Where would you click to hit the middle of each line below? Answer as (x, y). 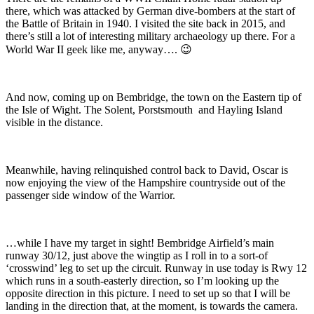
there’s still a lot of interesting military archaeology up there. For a (150, 36)
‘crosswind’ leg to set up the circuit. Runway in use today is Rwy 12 (156, 268)
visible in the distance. (54, 123)
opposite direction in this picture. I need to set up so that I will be (148, 294)
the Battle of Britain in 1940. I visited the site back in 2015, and (145, 24)
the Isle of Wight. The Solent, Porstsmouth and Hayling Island (144, 110)
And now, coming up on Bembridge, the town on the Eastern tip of (153, 97)
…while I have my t (50, 243)
